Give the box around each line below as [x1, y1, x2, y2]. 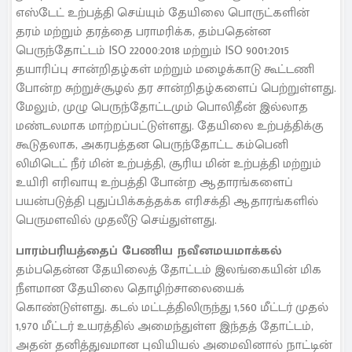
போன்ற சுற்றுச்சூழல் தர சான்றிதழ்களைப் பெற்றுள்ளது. [16, 78, 336, 100]
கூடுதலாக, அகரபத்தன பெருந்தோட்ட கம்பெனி [16, 134, 288, 156]
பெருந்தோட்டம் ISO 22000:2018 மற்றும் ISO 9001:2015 [16, 40, 289, 62]
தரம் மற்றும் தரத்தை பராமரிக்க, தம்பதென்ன [16, 21, 271, 43]
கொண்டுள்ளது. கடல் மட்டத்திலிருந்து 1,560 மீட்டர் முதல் [16, 296, 328, 318]
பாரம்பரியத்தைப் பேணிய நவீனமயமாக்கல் [16, 240, 282, 262]
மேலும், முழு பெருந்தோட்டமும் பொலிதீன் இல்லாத [16, 97, 308, 119]
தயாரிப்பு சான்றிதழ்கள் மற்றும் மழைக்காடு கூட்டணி [16, 59, 314, 81]
